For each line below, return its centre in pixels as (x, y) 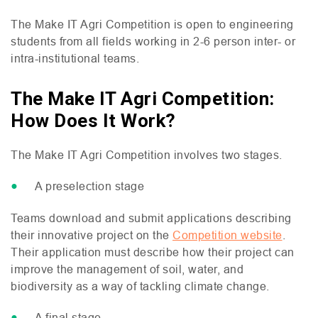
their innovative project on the (92, 235)
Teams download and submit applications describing (151, 218)
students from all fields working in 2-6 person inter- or (153, 41)
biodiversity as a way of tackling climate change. (140, 286)
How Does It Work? (93, 121)
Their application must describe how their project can (153, 252)
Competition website (227, 235)
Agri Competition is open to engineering (186, 24)
